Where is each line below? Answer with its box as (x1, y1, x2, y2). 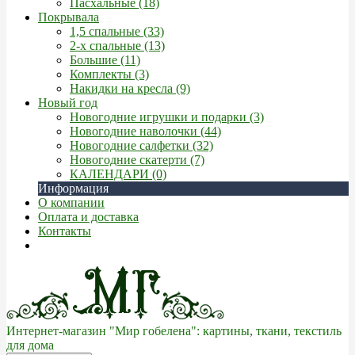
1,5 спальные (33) (70, 25, 164, 38)
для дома (6, 338, 54, 352)
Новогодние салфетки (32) (70, 139, 213, 152)
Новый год (38, 96, 97, 109)
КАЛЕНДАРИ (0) (70, 167, 166, 181)
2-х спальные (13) (70, 39, 165, 52)
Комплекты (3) (70, 67, 149, 81)
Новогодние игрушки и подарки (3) (70, 110, 264, 124)
